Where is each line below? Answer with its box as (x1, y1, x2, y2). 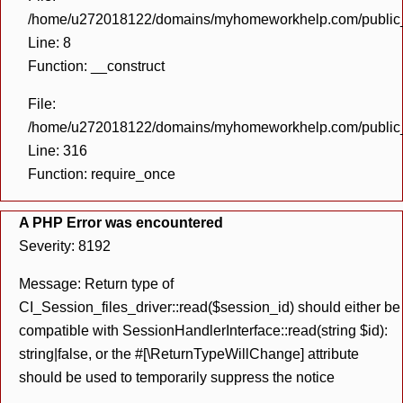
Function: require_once (28, 166, 175, 182)
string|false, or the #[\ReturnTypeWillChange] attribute (19, 346, 359, 362)
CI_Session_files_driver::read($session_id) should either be (19, 300, 400, 315)
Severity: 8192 (19, 238, 111, 254)
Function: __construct (28, 58, 165, 74)
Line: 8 (28, 35, 71, 50)
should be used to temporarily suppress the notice (19, 370, 335, 385)
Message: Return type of (19, 276, 174, 291)
